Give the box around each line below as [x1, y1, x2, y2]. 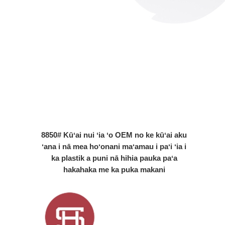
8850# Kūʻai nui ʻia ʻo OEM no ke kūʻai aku [41, 130, 187, 139]
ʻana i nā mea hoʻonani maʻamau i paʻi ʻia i [42, 142, 187, 151]
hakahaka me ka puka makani [63, 165, 165, 174]
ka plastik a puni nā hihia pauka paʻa [51, 153, 177, 162]
